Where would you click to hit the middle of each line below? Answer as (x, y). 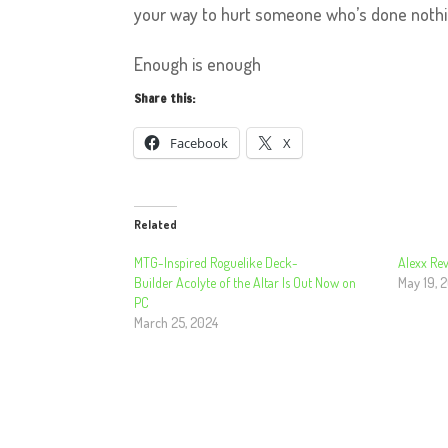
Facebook (199, 143)
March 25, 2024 (176, 322)
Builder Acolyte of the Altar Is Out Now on (245, 282)
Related (156, 224)
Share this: (165, 98)
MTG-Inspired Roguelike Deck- (216, 262)
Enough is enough (198, 64)
